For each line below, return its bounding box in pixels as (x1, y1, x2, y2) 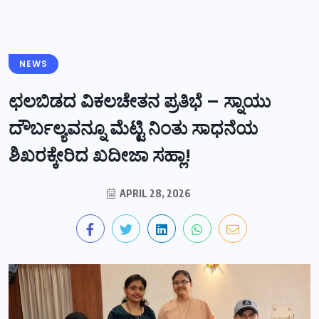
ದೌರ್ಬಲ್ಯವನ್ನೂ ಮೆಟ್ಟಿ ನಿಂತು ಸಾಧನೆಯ (9, 115, 258, 141)
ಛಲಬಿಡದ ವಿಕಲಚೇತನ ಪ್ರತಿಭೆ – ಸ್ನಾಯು (9, 88, 271, 114)
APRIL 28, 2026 (117, 187, 191, 199)
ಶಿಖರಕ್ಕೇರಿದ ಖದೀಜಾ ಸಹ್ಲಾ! (9, 142, 191, 168)
